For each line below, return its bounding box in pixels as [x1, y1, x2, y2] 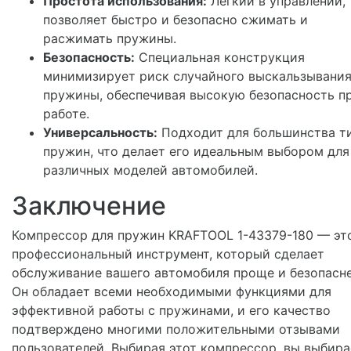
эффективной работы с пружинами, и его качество [12, 302, 331, 319]
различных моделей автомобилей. [43, 162, 258, 179]
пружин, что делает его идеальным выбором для [43, 143, 349, 160]
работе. [43, 106, 89, 122]
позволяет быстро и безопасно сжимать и [43, 12, 308, 28]
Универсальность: [43, 125, 157, 141]
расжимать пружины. [43, 31, 176, 47]
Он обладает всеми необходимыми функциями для [12, 284, 331, 300]
